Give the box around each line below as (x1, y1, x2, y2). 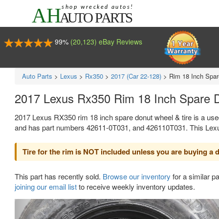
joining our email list (15, 181, 77, 192)
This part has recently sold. (15, 171, 103, 181)
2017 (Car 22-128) (111, 71, 161, 81)
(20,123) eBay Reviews (70, 37, 142, 46)
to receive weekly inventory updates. (77, 181, 195, 192)
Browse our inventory (103, 171, 171, 181)
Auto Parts (22, 71, 52, 81)
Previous (30, 198, 68, 212)
